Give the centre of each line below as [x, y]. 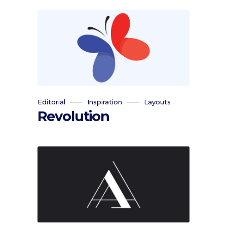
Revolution [74, 116]
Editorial [51, 102]
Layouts [157, 102]
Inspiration [105, 102]
